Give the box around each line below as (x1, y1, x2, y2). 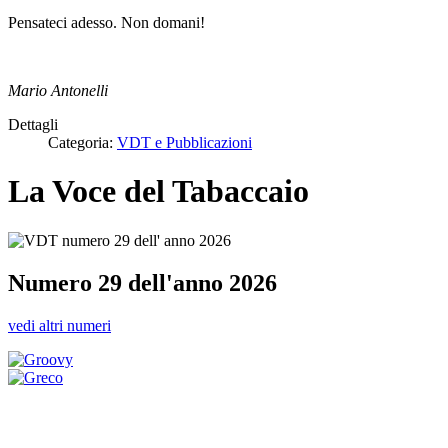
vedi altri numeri (8, 316, 111, 334)
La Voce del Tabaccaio (8, 173, 309, 210)
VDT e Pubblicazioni (117, 133, 252, 151)
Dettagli (8, 115, 58, 133)
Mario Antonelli (8, 81, 108, 99)
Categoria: (48, 133, 117, 151)
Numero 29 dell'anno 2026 (8, 269, 277, 296)
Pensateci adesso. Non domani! (8, 13, 205, 31)
